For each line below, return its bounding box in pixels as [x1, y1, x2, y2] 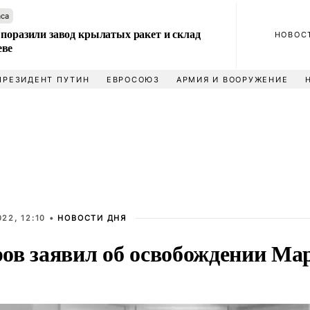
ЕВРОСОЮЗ [106, 75, 160, 84]
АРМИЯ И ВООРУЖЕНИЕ [176, 75, 289, 84]
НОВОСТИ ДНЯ [57, 213, 127, 223]
